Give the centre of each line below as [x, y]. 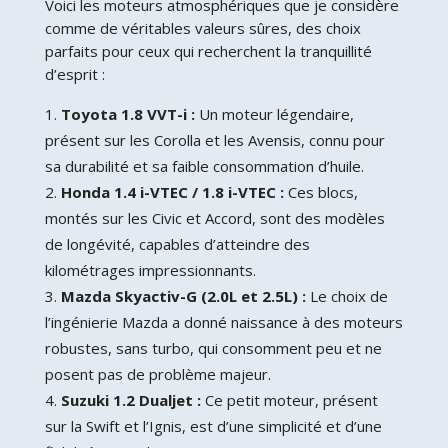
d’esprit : [74, 73]
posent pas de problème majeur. [157, 373]
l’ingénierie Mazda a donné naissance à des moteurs [223, 321]
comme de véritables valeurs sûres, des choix [202, 27]
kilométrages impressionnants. [150, 269]
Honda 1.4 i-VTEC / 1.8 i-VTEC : [172, 191]
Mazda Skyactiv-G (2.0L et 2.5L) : [183, 295]
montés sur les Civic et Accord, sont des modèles [214, 217]
